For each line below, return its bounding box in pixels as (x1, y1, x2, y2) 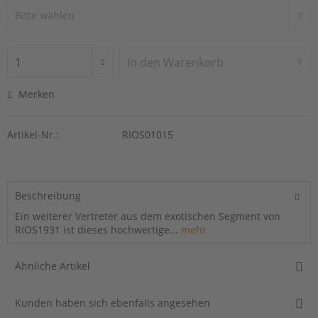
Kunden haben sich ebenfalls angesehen (15, 295, 210, 309)
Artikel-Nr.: (7, 127, 59, 141)
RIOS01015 (121, 127, 173, 141)
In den (127, 54, 161, 70)
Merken (18, 87, 55, 101)
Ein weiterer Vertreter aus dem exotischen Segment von (15, 209, 280, 223)
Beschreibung (15, 188, 81, 202)
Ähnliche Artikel (15, 258, 90, 273)
